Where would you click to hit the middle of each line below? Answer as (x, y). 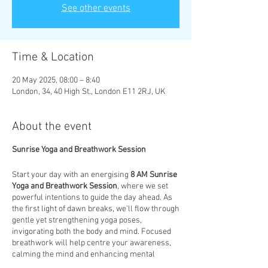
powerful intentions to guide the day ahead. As (92, 198)
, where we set (143, 186)
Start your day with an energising (71, 175)
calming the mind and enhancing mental (83, 255)
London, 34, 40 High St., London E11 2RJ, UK (89, 92)
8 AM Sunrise (154, 175)
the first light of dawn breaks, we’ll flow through (96, 209)
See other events (96, 8)
